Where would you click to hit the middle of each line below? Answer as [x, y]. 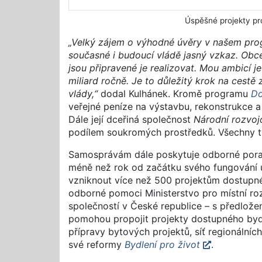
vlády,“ [83, 93]
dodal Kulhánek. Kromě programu [174, 93]
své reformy [96, 244]
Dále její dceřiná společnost [131, 119]
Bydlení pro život [162, 244]
